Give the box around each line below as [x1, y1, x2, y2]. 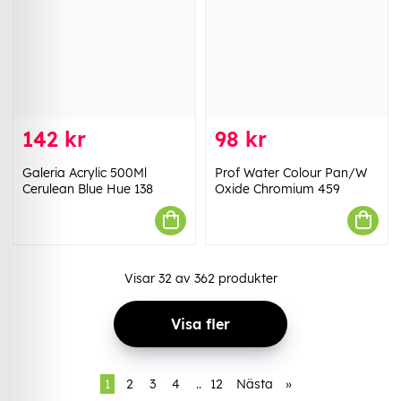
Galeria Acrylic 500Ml [22, 164, 147, 181]
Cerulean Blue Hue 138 [22, 180, 153, 197]
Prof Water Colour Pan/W [215, 164, 367, 181]
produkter [214, 269, 277, 286]
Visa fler [171, 314, 230, 333]
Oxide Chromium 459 [215, 180, 340, 197]
